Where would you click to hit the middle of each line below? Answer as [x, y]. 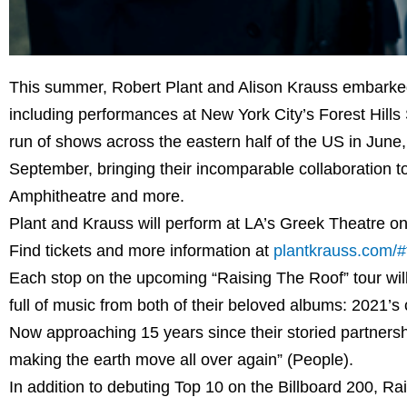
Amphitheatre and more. [97, 196]
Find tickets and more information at [141, 250]
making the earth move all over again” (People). [181, 359]
